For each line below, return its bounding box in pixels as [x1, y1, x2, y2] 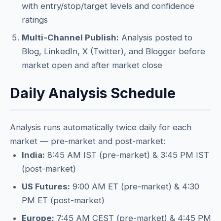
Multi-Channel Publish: [22, 33, 119, 42]
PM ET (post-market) [22, 195, 105, 205]
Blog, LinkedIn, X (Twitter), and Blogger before [22, 46, 205, 56]
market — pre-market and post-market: [10, 136, 165, 146]
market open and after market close [22, 60, 162, 70]
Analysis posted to [119, 33, 192, 42]
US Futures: [22, 182, 70, 191]
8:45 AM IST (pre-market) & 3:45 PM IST [45, 150, 209, 160]
